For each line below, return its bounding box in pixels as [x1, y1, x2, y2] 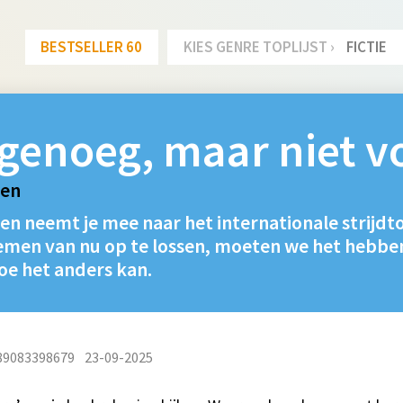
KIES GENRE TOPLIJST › [183, 36, 335, 57]
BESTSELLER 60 [40, 36, 143, 57]
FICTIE [346, 36, 388, 57]
